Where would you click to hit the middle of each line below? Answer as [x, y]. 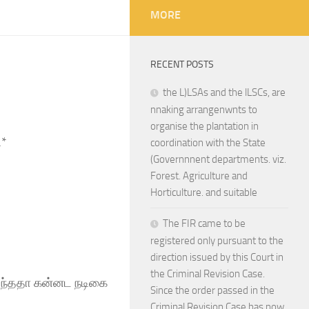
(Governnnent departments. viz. [218, 159]
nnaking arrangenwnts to [204, 110]
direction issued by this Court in [217, 257]
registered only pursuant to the [217, 241]
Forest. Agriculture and [199, 176]
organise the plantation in [205, 126]
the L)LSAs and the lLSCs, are [224, 92]
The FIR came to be [204, 223]
